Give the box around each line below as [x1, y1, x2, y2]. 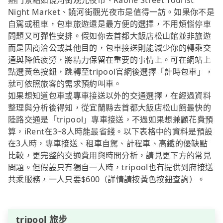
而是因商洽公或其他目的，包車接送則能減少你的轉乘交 [8, 42, 212, 54]
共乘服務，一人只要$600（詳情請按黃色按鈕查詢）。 [8, 174, 206, 185]
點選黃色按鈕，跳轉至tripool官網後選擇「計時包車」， [8, 66, 214, 78]
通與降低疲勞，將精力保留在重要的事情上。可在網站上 [8, 54, 212, 66]
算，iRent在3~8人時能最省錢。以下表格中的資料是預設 [8, 126, 213, 137]
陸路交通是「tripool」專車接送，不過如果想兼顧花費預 [8, 114, 214, 125]
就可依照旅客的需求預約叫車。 [8, 78, 122, 90]
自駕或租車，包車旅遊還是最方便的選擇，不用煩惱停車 [8, 18, 212, 30]
